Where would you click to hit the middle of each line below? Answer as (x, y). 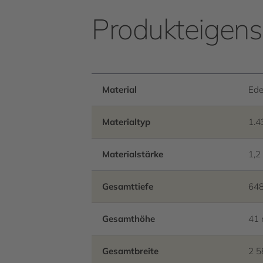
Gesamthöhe (129, 219)
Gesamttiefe (128, 186)
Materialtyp (126, 122)
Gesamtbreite (130, 251)
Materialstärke (133, 154)
